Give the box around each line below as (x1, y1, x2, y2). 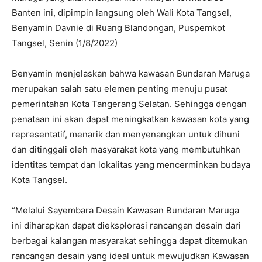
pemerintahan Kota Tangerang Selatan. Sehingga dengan (12, 98, 247, 109)
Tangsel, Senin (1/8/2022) (12, 37, 118, 49)
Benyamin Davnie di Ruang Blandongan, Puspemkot (12, 22, 225, 33)
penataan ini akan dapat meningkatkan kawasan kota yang (12, 113, 249, 125)
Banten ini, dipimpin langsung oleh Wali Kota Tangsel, (12, 6, 232, 18)
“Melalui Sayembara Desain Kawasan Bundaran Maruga (12, 204, 239, 216)
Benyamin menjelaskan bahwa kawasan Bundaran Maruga (12, 67, 250, 79)
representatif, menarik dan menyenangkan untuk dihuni (12, 128, 240, 140)
